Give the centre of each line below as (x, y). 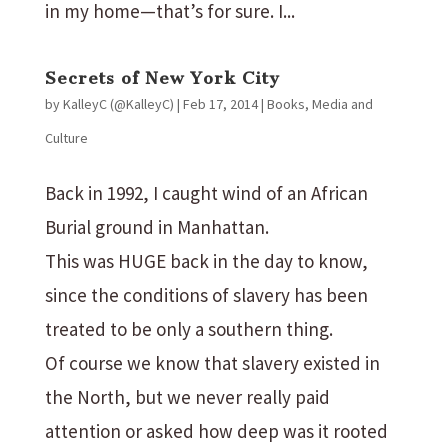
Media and (342, 104)
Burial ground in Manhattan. (156, 227)
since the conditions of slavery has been (206, 295)
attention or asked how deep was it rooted (216, 431)
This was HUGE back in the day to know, (206, 261)
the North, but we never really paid (187, 397)
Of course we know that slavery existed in (212, 363)
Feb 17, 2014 (220, 104)
